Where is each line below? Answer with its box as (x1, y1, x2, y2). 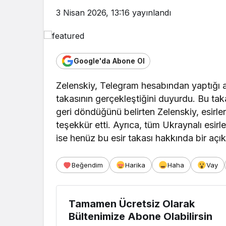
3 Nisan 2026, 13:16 (56, 8, 130, 18)
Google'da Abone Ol (74, 56, 145, 66)
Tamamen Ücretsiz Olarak (69, 197, 195, 210)
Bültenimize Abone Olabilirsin (69, 210, 212, 222)
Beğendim (72, 160, 103, 169)
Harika (125, 160, 145, 169)
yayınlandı (130, 8, 171, 18)
